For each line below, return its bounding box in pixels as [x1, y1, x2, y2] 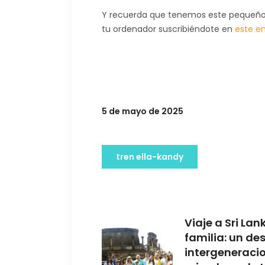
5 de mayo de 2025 [102, 105, 183, 117]
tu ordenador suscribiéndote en [102, 22, 235, 35]
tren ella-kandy [116, 150, 183, 163]
